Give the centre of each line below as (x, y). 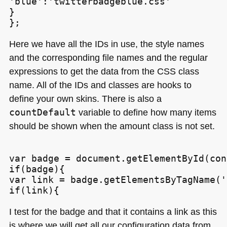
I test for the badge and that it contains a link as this (113, 211)
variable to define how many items (146, 112)
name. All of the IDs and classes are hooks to (100, 85)
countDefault (42, 112)
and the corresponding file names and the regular (108, 58)
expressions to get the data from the (83, 71)
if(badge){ (37, 169)
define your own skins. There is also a (85, 99)
